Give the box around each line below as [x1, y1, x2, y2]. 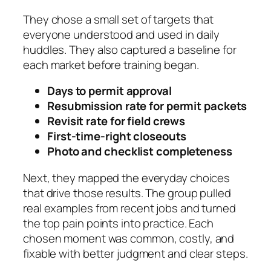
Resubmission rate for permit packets [47, 98, 247, 114]
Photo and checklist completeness [47, 143, 232, 160]
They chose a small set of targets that [23, 11, 214, 27]
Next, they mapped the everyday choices [23, 169, 230, 186]
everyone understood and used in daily [23, 26, 220, 42]
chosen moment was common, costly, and [23, 230, 235, 246]
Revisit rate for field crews [47, 113, 186, 129]
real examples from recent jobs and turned [23, 200, 236, 216]
